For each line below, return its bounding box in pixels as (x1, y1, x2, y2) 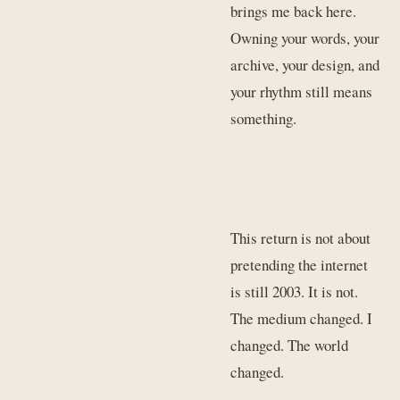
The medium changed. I (230, 308, 373, 329)
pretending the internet (230, 254, 369, 276)
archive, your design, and (230, 54, 380, 76)
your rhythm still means (230, 81, 373, 103)
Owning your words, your (230, 28, 380, 49)
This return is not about (230, 228, 371, 249)
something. (230, 108, 297, 129)
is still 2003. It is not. (230, 281, 359, 303)
